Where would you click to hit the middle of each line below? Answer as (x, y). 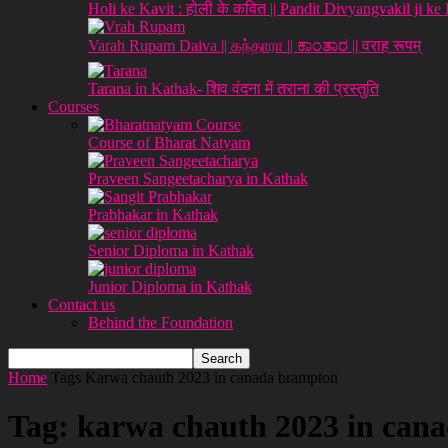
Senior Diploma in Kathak (171, 250)
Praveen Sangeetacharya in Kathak (198, 178)
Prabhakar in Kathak (153, 214)
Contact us (81, 304)
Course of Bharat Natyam (169, 142)
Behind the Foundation (160, 322)
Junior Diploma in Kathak (170, 286)
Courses (73, 106)
